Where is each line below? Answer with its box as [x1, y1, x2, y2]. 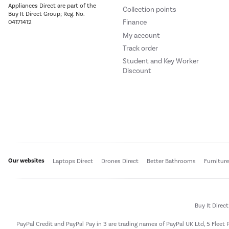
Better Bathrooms [147, 157, 196, 165]
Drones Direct [101, 157, 139, 165]
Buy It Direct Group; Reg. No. [8, 10, 84, 17]
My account [123, 31, 160, 40]
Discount [123, 66, 151, 76]
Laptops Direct [53, 157, 93, 165]
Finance [123, 18, 147, 27]
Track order [123, 43, 158, 53]
